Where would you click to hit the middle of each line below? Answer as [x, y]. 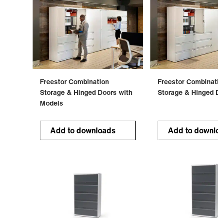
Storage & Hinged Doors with [86, 92]
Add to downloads [83, 130]
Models [52, 103]
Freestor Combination [75, 81]
